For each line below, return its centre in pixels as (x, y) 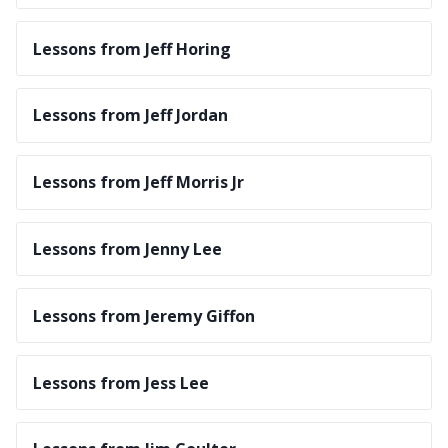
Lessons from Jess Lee (121, 382)
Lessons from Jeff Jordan (130, 115)
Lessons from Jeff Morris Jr (138, 182)
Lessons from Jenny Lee (127, 248)
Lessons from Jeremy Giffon (144, 315)
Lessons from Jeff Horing (132, 48)
